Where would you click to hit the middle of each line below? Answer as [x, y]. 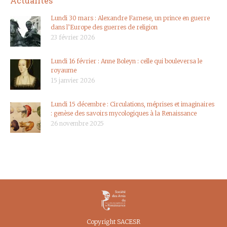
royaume [64, 70]
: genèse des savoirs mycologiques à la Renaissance [124, 113]
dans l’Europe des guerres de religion [104, 27]
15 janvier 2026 [73, 80]
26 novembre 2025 [77, 123]
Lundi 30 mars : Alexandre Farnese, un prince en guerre [130, 18]
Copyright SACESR [113, 221]
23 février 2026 [73, 37]
